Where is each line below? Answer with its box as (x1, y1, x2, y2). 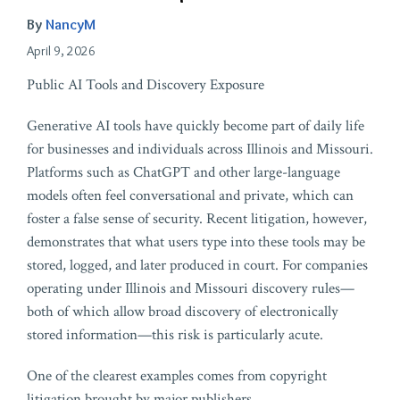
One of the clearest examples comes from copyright (27, 366, 327, 387)
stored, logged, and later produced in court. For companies (27, 255, 368, 276)
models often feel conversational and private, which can (27, 186, 354, 206)
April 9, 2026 (27, 43, 96, 60)
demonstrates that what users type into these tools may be (27, 232, 365, 253)
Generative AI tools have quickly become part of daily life (27, 116, 364, 137)
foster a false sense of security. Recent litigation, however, (27, 209, 367, 229)
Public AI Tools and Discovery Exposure (27, 75, 264, 96)
